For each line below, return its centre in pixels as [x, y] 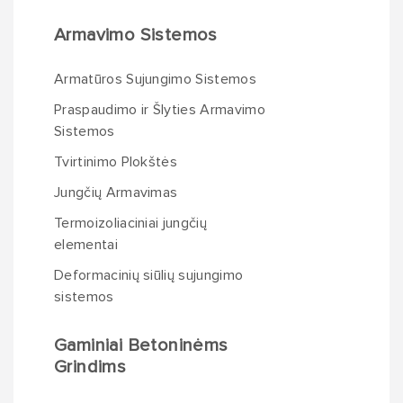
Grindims [90, 367]
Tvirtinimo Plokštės [116, 162]
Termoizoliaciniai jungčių [131, 223]
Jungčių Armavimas [116, 193]
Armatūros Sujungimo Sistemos [155, 79]
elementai [86, 245]
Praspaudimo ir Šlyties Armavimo [160, 110]
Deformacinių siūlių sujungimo [149, 275]
